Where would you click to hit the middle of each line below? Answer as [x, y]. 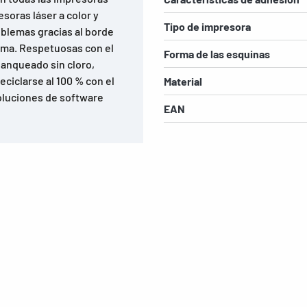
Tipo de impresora [207, 27]
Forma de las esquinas [217, 54]
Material [183, 82]
